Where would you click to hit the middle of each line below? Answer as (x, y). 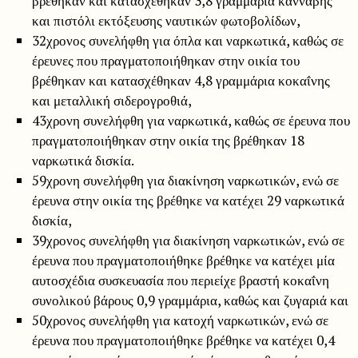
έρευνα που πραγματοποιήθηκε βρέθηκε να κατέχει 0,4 (183, 340)
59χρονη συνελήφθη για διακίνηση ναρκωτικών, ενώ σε (185, 181)
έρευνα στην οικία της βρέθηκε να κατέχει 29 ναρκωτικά (188, 201)
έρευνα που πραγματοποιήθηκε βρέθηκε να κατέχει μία (183, 261)
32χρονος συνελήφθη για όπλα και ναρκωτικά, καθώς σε (187, 41)
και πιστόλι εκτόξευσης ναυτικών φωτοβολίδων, (166, 21)
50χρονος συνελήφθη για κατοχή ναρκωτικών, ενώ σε (180, 320)
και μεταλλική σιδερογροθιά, (111, 101)
